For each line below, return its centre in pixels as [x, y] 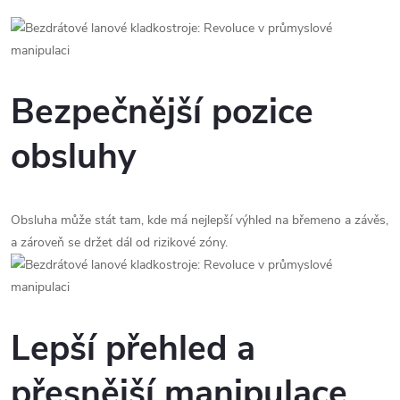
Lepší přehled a [133, 349]
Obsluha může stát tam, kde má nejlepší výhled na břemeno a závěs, [200, 220]
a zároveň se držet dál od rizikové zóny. [119, 242]
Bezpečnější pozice [162, 112]
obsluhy [74, 157]
